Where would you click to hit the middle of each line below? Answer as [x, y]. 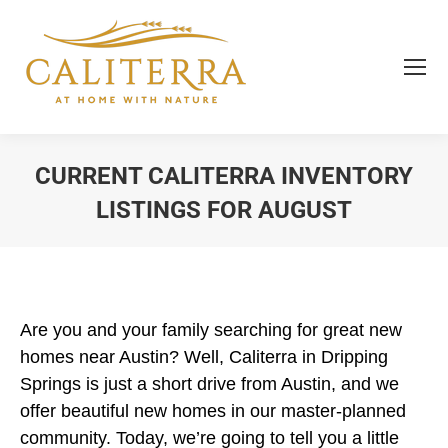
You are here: [277, 240]
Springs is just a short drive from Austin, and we [209, 384]
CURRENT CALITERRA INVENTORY [224, 176]
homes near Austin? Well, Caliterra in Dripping [204, 357]
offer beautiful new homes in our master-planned [213, 411]
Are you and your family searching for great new [211, 330]
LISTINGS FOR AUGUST [224, 210]
